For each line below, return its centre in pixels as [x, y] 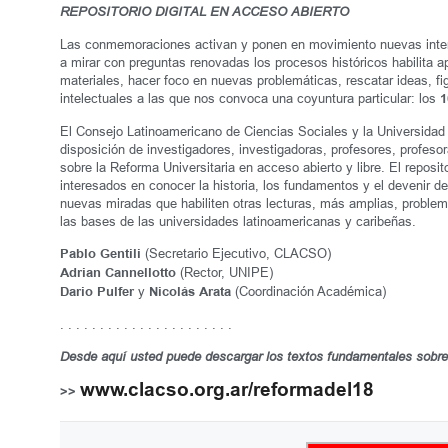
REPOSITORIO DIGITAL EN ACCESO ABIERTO [204, 12]
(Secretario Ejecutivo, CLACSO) [238, 253]
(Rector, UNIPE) [224, 272]
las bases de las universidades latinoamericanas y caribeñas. [238, 221]
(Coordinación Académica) [308, 291]
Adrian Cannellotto [118, 273]
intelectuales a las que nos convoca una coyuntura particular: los [248, 98]
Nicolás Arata [190, 292]
